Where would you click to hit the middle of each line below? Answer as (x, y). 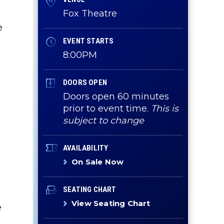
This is (165, 108)
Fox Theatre (90, 13)
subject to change (103, 120)
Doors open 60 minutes (116, 96)
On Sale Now (98, 162)
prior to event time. (107, 108)
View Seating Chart (111, 203)
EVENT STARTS (88, 41)
